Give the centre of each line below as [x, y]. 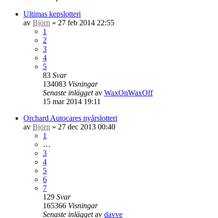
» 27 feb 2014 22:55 [82, 22]
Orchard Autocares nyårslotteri [70, 118]
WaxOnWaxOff [128, 92]
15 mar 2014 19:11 [72, 101]
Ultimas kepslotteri [52, 14]
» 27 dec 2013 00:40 [83, 127]
